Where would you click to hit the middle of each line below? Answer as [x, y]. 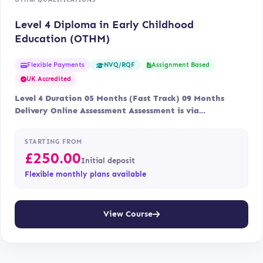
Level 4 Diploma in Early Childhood [104, 24]
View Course [128, 214]
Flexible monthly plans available [85, 174]
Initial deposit [108, 160]
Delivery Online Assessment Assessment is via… [110, 110]
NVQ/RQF [119, 65]
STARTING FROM [53, 141]
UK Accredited [49, 79]
